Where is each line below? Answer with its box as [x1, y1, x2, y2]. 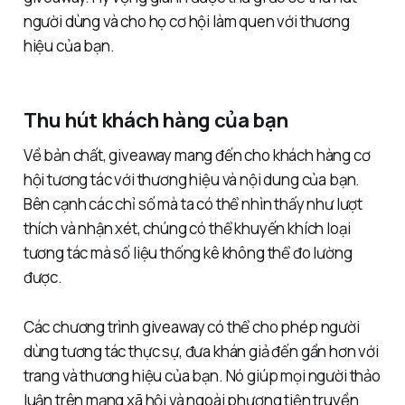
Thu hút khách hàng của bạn [23, 106, 288, 135]
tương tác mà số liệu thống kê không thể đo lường [23, 242, 353, 264]
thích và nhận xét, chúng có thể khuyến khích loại [23, 218, 351, 240]
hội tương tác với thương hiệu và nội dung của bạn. [23, 169, 361, 191]
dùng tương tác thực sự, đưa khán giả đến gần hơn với [23, 341, 379, 363]
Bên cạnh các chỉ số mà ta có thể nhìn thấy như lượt [23, 193, 363, 215]
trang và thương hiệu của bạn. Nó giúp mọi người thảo [23, 365, 381, 387]
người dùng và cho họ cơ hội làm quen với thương [23, 11, 350, 33]
